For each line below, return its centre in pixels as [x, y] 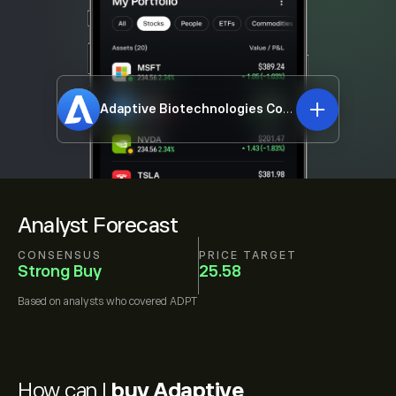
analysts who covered [115, 301]
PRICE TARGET [247, 255]
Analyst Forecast [98, 225]
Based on [41, 301]
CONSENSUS [60, 255]
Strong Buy [60, 271]
